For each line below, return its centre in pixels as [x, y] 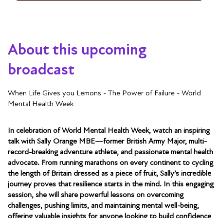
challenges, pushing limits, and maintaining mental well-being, [103, 205]
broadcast [41, 69]
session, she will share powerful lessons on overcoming [96, 194]
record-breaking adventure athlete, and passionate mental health [110, 152]
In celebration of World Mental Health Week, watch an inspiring [109, 130]
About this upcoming [77, 49]
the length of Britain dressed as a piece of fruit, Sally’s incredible [109, 173]
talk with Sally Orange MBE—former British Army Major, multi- [107, 141]
